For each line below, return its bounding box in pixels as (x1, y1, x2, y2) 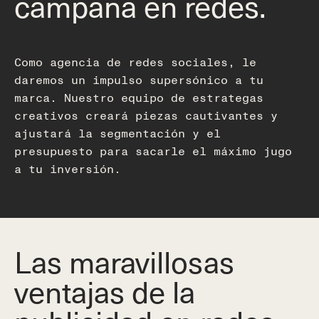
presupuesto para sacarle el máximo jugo (14, 142, 292, 159)
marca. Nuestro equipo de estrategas (14, 89, 263, 105)
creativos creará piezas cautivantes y (14, 107, 278, 123)
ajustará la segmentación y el (14, 125, 221, 141)
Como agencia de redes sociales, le (14, 53, 256, 70)
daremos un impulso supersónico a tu (14, 71, 263, 88)
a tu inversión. (14, 160, 121, 177)
